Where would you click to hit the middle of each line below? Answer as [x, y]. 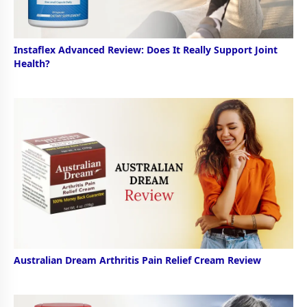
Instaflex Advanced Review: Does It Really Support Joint [146, 50]
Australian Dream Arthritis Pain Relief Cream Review [137, 260]
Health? [32, 64]
